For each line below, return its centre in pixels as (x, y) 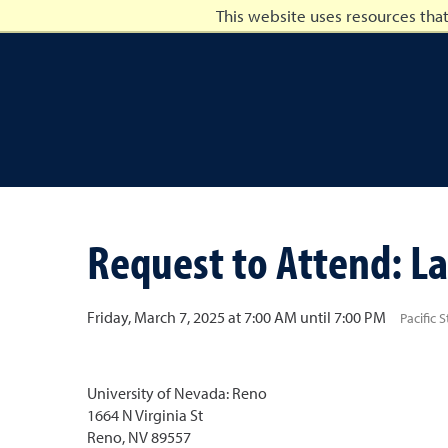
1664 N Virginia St (145, 415)
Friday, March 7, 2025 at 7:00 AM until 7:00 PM (236, 317)
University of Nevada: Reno (177, 393)
